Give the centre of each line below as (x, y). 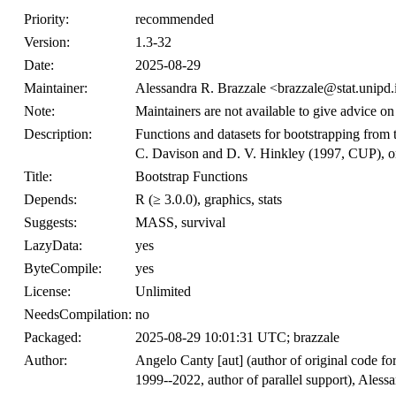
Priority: (46, 19)
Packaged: (53, 337)
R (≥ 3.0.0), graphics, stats (209, 199)
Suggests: (50, 222)
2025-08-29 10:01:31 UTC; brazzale (237, 337)
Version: (47, 42)
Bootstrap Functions (191, 176)
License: (47, 291)
